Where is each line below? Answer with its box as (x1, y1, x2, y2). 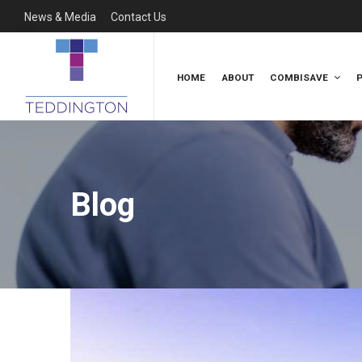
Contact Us (111, 11, 166, 24)
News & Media (24, 11, 96, 24)
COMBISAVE (270, 71, 328, 83)
